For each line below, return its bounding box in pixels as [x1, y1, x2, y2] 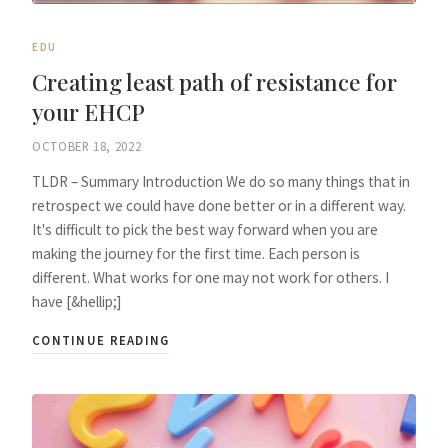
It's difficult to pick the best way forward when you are [32, 220, 378, 240]
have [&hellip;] [32, 292, 122, 312]
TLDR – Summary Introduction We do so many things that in [32, 172, 410, 192]
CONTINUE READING [32, 332, 170, 349]
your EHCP [32, 96, 145, 127]
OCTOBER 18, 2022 [32, 138, 142, 155]
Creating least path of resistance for [32, 66, 397, 97]
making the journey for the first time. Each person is [32, 244, 360, 264]
